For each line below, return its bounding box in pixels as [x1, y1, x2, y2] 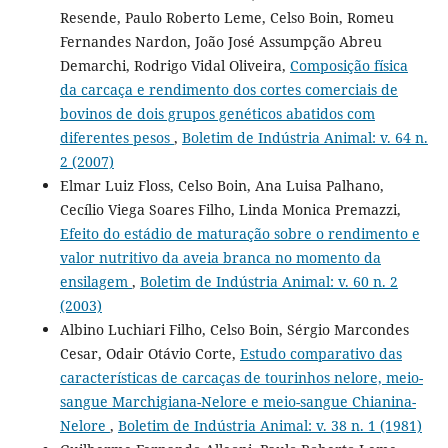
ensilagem [59, 271, 132, 291]
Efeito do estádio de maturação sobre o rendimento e [59, 223, 420, 243]
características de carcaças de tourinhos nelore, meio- [59, 367, 423, 387]
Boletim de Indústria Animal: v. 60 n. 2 [139, 271, 398, 291]
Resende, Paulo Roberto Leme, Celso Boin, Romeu [59, 7, 394, 27]
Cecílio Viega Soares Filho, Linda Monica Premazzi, [59, 199, 401, 219]
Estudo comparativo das [239, 343, 402, 363]
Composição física [289, 55, 408, 75]
